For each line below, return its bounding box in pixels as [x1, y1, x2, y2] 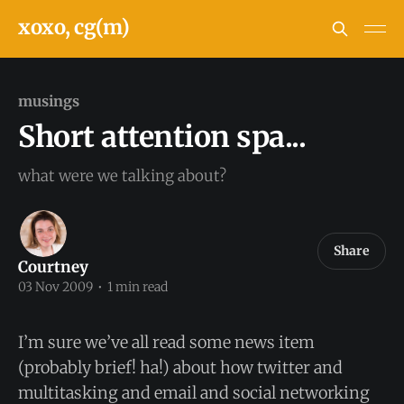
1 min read [105, 279, 168, 295]
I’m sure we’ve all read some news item [18, 332, 315, 353]
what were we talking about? [18, 166, 226, 186]
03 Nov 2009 [18, 279, 93, 295]
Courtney [18, 257, 88, 277]
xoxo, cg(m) [18, 14, 130, 40]
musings [18, 92, 79, 110]
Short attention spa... [18, 119, 307, 155]
